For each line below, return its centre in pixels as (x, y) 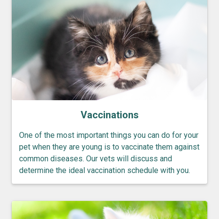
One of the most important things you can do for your (109, 135)
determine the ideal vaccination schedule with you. (105, 171)
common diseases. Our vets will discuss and (96, 159)
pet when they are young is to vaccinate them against (109, 147)
